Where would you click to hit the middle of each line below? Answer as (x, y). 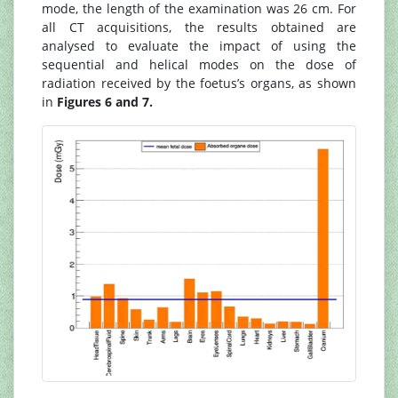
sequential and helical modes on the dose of (199, 64)
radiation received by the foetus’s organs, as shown (199, 83)
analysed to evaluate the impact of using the (199, 45)
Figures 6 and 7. (105, 101)
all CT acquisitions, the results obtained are (199, 27)
